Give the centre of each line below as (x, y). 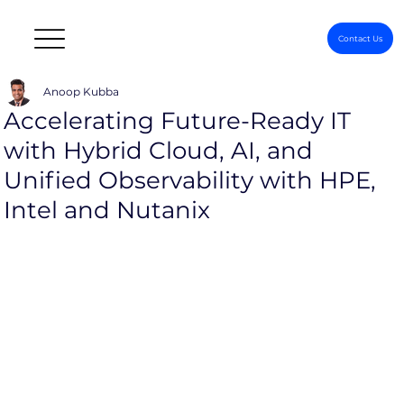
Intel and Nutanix (107, 210)
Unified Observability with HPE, (190, 180)
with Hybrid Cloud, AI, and (159, 150)
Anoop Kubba (82, 91)
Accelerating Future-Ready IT (178, 120)
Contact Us (361, 39)
